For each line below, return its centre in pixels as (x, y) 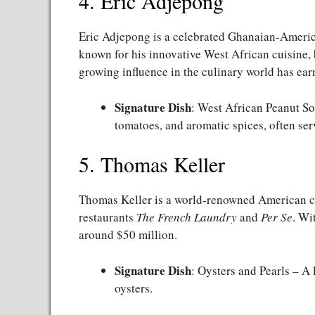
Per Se (277, 217)
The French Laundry (187, 217)
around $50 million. (128, 235)
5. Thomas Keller (152, 164)
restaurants (108, 217)
